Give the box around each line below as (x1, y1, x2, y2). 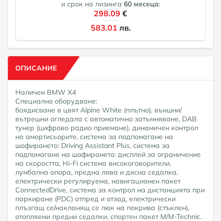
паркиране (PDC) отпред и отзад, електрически (15, 194, 176, 203)
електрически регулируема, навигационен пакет (15, 176, 181, 185)
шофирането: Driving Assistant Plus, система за (15, 141, 170, 150)
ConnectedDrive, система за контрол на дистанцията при (15, 185, 205, 194)
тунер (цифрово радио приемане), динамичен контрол (15, 123, 198, 132)
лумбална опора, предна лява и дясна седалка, (15, 167, 178, 177)
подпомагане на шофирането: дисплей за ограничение (15, 149, 201, 159)
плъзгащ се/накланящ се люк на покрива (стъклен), (15, 203, 189, 212)
